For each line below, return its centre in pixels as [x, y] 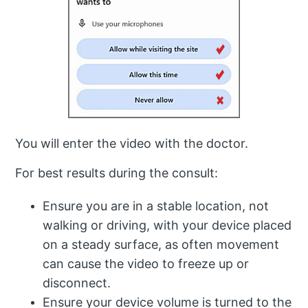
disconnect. [77, 283]
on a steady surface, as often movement [161, 244]
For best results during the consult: [117, 173]
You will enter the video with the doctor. [134, 143]
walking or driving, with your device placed [167, 225]
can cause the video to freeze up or [146, 263]
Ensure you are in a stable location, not [156, 206]
